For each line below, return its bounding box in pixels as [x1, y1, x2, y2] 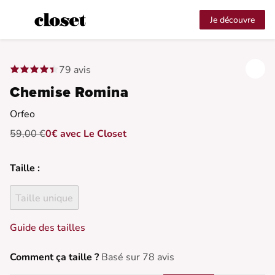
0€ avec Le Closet [45, 127, 126, 141]
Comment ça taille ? [10, 250, 99, 265]
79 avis [59, 63, 91, 77]
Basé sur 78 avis [101, 250, 174, 265]
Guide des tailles [10, 221, 85, 235]
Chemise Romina [10, 83, 128, 101]
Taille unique [15, 192, 73, 205]
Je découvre [210, 14, 255, 26]
